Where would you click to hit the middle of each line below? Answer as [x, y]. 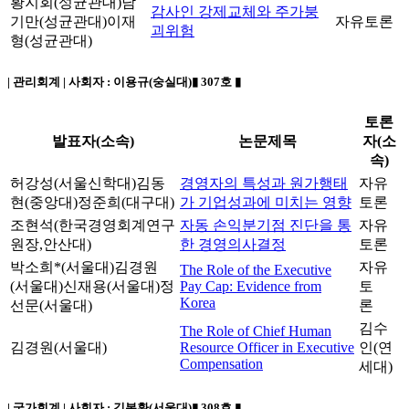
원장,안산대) [51, 245]
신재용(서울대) [111, 287]
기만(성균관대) [58, 21]
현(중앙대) [44, 203]
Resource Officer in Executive [267, 348]
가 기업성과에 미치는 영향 [266, 203]
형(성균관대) [51, 40]
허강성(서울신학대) [73, 184]
